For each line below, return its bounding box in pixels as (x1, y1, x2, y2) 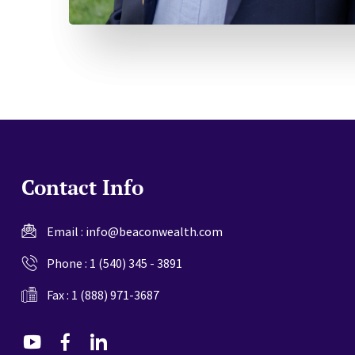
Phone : (47, 254, 90, 271)
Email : (47, 223, 86, 239)
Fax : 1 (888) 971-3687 (47, 286, 159, 303)
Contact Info (21, 173, 143, 200)
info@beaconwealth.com (86, 223, 223, 239)
